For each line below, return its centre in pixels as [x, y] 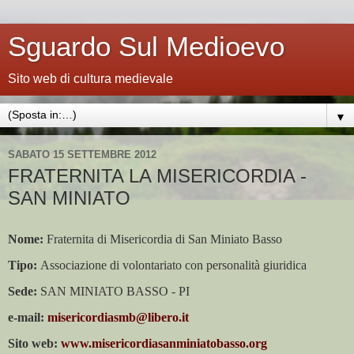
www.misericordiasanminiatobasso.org [164, 344]
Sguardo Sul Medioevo [146, 47]
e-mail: [26, 318]
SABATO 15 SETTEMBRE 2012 [82, 154]
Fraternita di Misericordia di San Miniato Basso [163, 239]
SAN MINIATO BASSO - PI [113, 292]
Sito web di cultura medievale [90, 79]
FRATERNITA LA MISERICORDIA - [157, 176]
